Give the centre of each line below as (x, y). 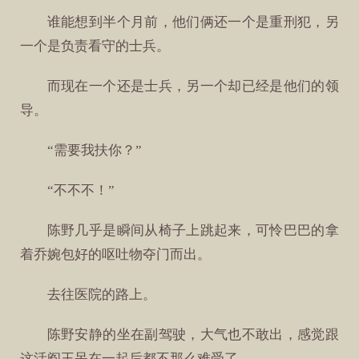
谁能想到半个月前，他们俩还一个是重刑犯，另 (193, 22)
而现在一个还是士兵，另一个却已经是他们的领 (193, 86)
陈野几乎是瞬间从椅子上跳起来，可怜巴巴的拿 (193, 231)
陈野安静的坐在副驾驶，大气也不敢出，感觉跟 (193, 335)
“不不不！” (81, 190)
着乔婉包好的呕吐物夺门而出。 (116, 255)
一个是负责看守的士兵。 (95, 46)
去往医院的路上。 (101, 295)
